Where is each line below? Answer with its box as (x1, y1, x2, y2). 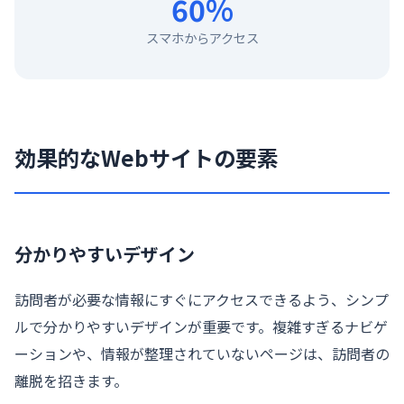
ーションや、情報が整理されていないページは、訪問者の (14, 343, 390, 365)
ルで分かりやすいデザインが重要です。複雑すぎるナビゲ (14, 316, 388, 338)
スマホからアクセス (145, 28, 259, 48)
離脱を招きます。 (14, 370, 128, 392)
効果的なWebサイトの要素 (14, 142, 279, 174)
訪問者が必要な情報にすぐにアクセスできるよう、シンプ (14, 289, 389, 311)
